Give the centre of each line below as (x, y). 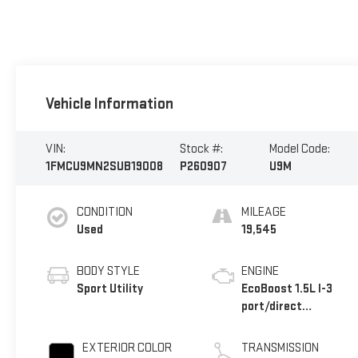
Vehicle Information (109, 103)
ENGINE (261, 272)
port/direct (272, 307)
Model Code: (299, 149)
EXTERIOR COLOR (127, 348)
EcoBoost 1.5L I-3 (287, 289)
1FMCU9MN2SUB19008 (104, 167)
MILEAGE (264, 213)
